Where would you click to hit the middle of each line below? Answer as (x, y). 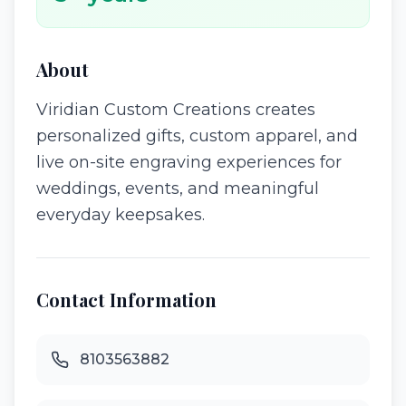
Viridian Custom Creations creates (176, 110)
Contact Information (126, 300)
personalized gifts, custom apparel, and (197, 136)
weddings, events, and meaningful (178, 188)
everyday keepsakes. (121, 215)
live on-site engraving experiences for (189, 162)
